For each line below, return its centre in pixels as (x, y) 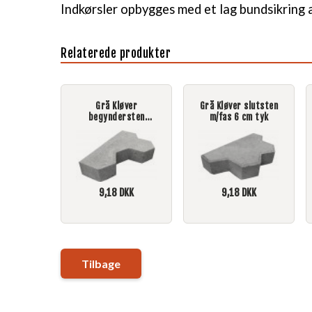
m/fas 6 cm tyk (239, 117)
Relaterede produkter (116, 54)
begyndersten (116, 117)
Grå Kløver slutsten (239, 106)
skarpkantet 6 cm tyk (116, 128)
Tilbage (101, 264)
